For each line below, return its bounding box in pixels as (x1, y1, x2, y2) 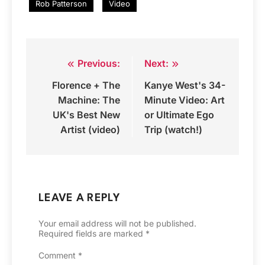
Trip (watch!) (144, 124, 202, 135)
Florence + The (52, 79, 120, 91)
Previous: (77, 57, 120, 69)
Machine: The (58, 94, 120, 106)
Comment (38, 250, 78, 260)
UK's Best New (53, 109, 120, 121)
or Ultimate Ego (144, 109, 214, 121)
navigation (37, 80, 98, 95)
